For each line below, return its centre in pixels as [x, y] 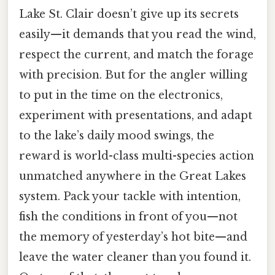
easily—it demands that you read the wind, [137, 34]
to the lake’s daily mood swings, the [117, 135]
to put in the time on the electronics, [121, 95]
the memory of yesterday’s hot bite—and [133, 237]
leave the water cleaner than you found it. [135, 257]
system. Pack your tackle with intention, [130, 196]
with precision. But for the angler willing [133, 75]
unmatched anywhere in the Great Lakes [133, 176]
